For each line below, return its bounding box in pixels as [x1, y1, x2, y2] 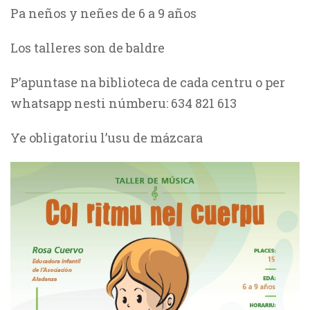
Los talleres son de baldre [10, 39, 165, 56]
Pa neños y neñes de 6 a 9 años [10, 5, 197, 21]
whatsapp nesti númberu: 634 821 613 [10, 95, 237, 111]
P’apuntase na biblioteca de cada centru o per [10, 74, 285, 91]
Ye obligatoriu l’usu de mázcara [10, 129, 203, 146]
